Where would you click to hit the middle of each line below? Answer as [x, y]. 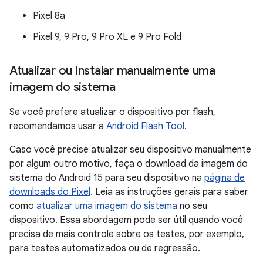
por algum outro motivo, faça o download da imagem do [129, 164]
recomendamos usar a [58, 126]
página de [225, 178]
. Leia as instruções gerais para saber [169, 192]
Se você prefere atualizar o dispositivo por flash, [112, 112]
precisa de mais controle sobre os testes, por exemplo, [127, 234]
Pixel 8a [49, 16]
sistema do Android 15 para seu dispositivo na [107, 178]
